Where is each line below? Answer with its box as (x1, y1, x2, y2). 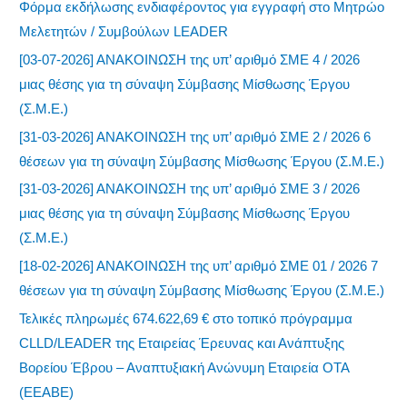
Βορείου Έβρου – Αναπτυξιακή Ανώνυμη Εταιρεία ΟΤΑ (19, 359, 350, 375)
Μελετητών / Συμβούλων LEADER (19, 24, 229, 40)
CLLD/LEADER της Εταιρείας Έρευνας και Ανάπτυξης (19, 334, 345, 351)
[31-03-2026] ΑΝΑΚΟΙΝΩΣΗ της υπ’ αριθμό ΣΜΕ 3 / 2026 (19, 181, 361, 197)
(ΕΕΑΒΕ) (19, 383, 74, 400)
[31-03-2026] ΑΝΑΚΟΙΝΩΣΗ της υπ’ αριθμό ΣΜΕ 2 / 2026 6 (19, 128, 372, 144)
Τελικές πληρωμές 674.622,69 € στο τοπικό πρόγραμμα (19, 310, 353, 326)
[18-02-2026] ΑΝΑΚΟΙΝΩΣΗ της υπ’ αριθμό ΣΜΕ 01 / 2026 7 (19, 258, 379, 274)
